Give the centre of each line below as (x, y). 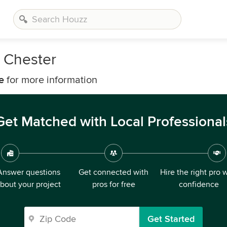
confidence (199, 184)
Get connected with (113, 172)
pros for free (113, 184)
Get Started (171, 219)
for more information (51, 80)
